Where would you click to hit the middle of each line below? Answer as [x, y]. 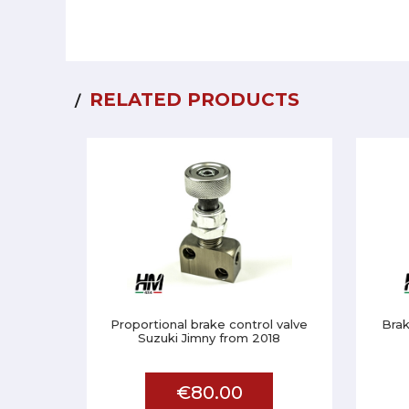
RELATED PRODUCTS [194, 100]
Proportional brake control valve [210, 324]
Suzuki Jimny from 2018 [210, 338]
